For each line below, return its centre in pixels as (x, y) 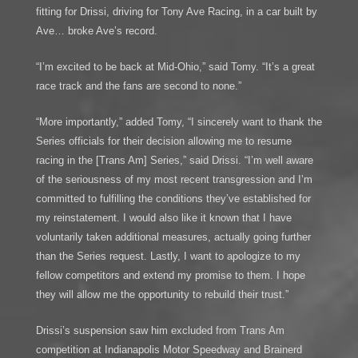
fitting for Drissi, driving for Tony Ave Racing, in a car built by (176, 12)
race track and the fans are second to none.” (138, 86)
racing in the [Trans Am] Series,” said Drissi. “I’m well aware (174, 160)
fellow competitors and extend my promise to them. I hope (170, 275)
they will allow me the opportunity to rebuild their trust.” (162, 294)
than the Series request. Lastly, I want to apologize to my (168, 256)
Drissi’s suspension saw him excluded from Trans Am (160, 330)
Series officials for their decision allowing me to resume (163, 141)
